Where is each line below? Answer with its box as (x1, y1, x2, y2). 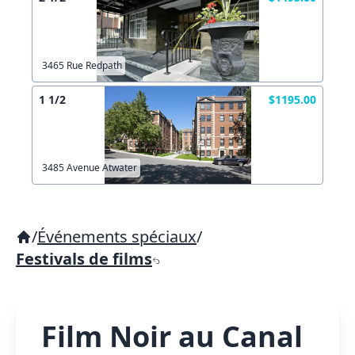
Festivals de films (16, 248, 152, 269)
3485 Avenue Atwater (42, 161, 137, 174)
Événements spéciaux (37, 226, 197, 247)
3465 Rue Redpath (42, 59, 122, 72)
